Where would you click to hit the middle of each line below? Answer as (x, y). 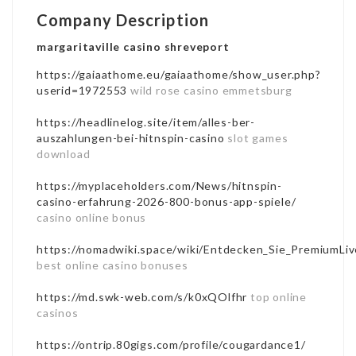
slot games (256, 137)
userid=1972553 (82, 90)
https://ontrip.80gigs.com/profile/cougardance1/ (171, 344)
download (64, 153)
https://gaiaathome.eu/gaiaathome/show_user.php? (179, 74)
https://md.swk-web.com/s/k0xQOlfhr (142, 296)
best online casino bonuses (112, 265)
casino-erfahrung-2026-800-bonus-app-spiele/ (166, 201)
